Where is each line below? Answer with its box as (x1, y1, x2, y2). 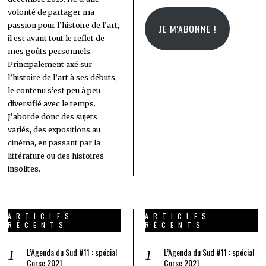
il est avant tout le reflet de (8, 33, 105, 43)
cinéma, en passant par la (8, 138, 101, 147)
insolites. (8, 164, 41, 173)
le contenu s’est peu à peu (8, 85, 101, 95)
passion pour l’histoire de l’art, (8, 20, 120, 30)
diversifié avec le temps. (8, 99, 96, 108)
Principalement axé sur (8, 59, 93, 69)
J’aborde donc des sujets (8, 112, 98, 121)
